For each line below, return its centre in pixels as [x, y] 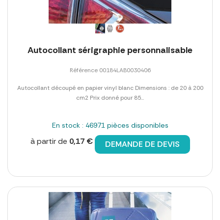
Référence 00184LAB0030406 [110, 70]
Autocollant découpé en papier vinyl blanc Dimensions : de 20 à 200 [110, 88]
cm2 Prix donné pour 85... [110, 98]
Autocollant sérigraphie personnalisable [110, 50]
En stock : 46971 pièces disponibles [110, 125]
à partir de [50, 141]
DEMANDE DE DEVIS [142, 144]
